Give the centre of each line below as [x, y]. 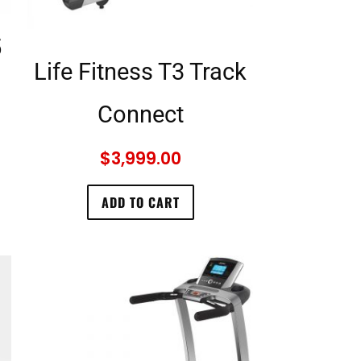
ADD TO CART [140, 202]
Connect [140, 114]
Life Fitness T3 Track [140, 71]
